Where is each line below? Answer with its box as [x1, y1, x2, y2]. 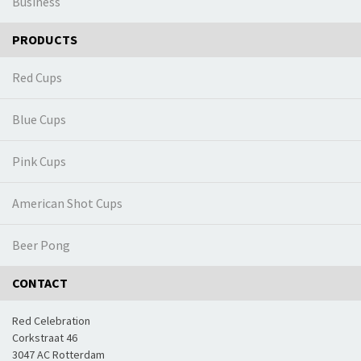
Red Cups [12, 69, 62, 86]
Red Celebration [12, 313, 90, 329]
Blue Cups [12, 111, 66, 128]
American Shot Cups [12, 195, 122, 212]
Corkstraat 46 [12, 330, 77, 346]
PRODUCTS [12, 31, 77, 48]
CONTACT [12, 275, 68, 292]
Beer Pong [12, 237, 70, 254]
